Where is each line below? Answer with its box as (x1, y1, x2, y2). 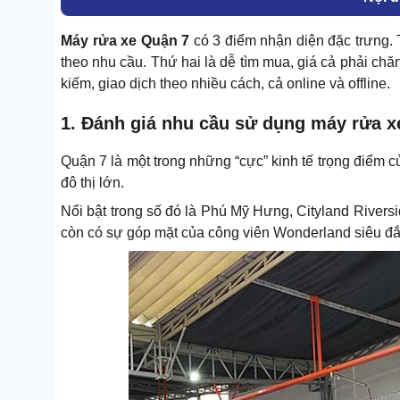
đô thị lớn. (61, 174, 124, 190)
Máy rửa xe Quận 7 (61, 33, 194, 49)
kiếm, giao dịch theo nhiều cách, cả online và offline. (61, 76, 390, 92)
